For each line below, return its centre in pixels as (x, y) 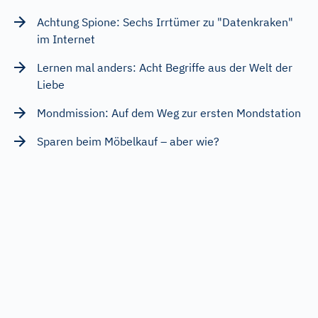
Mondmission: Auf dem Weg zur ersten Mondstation (169, 113)
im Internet (66, 39)
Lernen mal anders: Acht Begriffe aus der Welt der (165, 67)
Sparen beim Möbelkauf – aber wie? (128, 141)
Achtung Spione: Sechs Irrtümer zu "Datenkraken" (165, 22)
